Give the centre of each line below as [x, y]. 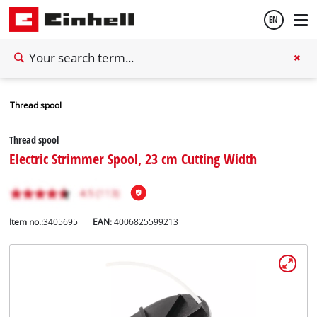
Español [39, 122]
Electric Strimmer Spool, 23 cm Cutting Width [133, 158]
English [38, 84]
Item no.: [27, 221]
